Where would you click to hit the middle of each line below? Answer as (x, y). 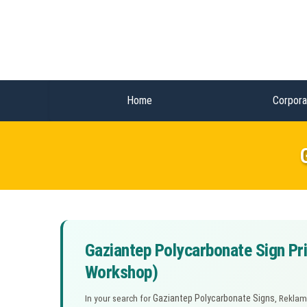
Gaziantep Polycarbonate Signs (214, 298)
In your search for (119, 298)
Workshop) (122, 272)
